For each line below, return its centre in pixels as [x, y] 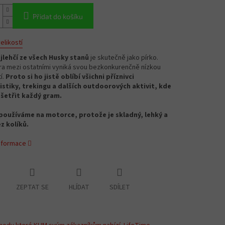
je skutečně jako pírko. [123, 58]
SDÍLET [120, 188]
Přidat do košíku [58, 17]
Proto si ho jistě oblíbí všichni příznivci [70, 77]
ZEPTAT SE [32, 188]
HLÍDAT [79, 188]
